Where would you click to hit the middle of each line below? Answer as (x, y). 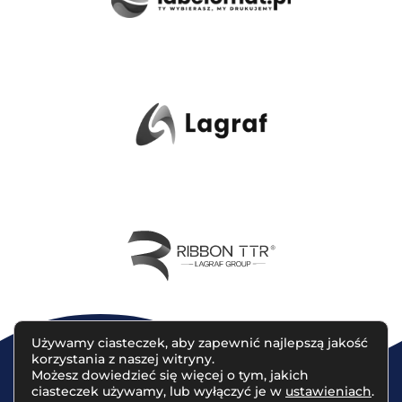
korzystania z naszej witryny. (123, 359)
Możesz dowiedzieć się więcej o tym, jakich (170, 375)
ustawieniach (328, 391)
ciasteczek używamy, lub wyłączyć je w (158, 391)
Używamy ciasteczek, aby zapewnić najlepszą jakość (200, 343)
